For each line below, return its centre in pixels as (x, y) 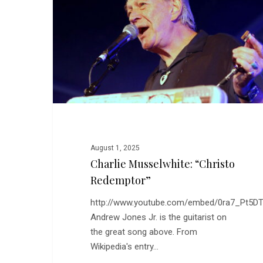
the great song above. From (144, 232)
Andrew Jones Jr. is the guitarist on (158, 218)
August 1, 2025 (115, 148)
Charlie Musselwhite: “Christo (162, 164)
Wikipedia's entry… (124, 247)
